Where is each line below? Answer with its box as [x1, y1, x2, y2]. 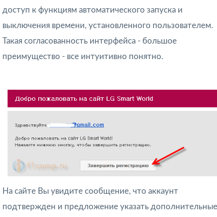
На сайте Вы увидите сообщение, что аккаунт [2, 187, 178, 196]
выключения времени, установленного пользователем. [2, 21, 213, 30]
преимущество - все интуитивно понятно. [2, 52, 163, 61]
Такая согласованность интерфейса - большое [2, 37, 177, 46]
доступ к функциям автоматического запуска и [2, 6, 183, 15]
